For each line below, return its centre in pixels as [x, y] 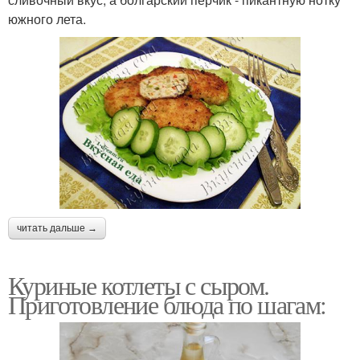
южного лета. [47, 18]
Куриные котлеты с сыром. [139, 285]
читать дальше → [57, 229]
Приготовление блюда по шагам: [167, 305]
